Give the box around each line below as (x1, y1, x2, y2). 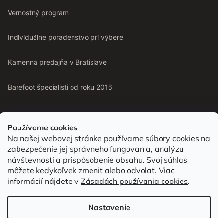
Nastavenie (88, 202, 130, 212)
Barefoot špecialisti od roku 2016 (8, 82, 112, 91)
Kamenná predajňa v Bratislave (8, 57, 107, 66)
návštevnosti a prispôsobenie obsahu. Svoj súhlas (7, 155, 187, 164)
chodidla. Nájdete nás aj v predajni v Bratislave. (8, 150, 150, 159)
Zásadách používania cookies (81, 176, 188, 186)
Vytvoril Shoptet (97, 182, 138, 189)
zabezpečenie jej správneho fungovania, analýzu (7, 144, 183, 154)
